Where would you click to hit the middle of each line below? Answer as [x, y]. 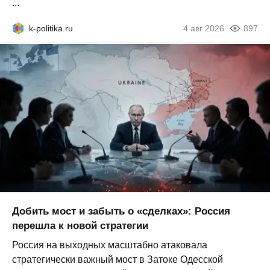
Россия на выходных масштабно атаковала [110, 245]
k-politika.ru [51, 28]
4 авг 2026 [204, 28]
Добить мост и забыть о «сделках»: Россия [121, 212]
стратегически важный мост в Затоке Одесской [118, 260]
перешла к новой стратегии [80, 226]
